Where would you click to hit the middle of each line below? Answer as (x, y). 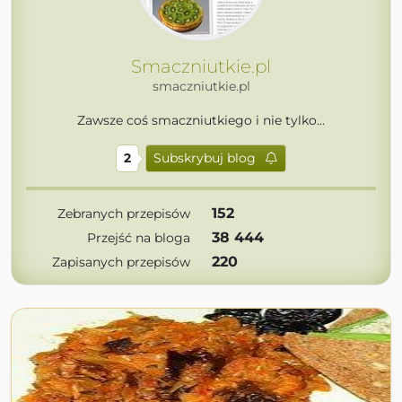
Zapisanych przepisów (121, 262)
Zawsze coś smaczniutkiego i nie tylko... (201, 120)
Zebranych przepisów (124, 214)
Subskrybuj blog (204, 158)
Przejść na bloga (139, 238)
